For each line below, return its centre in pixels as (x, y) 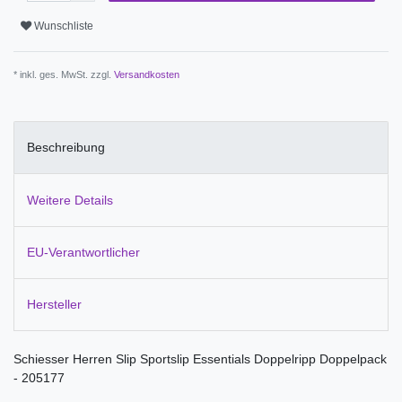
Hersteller (54, 305)
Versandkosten (147, 74)
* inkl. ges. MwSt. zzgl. (64, 74)
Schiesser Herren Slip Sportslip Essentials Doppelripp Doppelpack (200, 359)
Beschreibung (66, 148)
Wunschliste (64, 26)
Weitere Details (70, 200)
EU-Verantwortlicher (83, 252)
